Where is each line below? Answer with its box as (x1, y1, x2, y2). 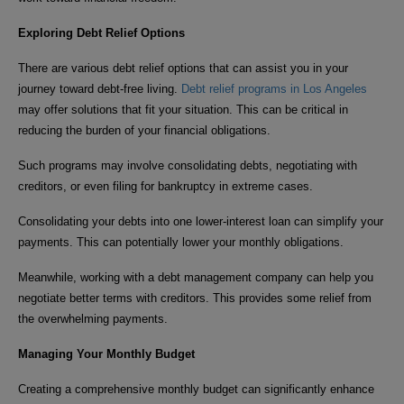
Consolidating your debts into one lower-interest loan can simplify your (18, 214, 383, 228)
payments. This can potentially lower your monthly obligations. (18, 234, 344, 249)
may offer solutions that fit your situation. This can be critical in (18, 102, 348, 116)
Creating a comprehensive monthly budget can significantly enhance (18, 381, 374, 396)
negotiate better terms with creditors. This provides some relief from (18, 290, 372, 305)
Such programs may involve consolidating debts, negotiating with (18, 158, 357, 172)
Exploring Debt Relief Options (18, 25, 185, 40)
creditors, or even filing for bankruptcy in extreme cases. (18, 179, 313, 193)
